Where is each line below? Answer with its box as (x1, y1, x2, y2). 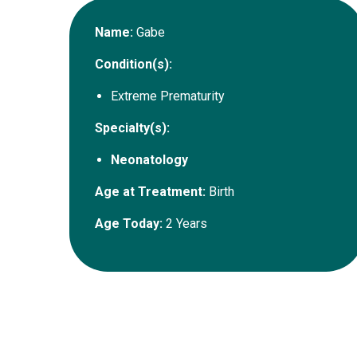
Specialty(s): (95, 120, 170, 136)
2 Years (163, 216, 207, 232)
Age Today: (95, 216, 163, 232)
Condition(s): (95, 57, 172, 73)
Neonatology (111, 152, 188, 168)
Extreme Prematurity (111, 88, 225, 104)
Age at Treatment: (95, 184, 206, 200)
